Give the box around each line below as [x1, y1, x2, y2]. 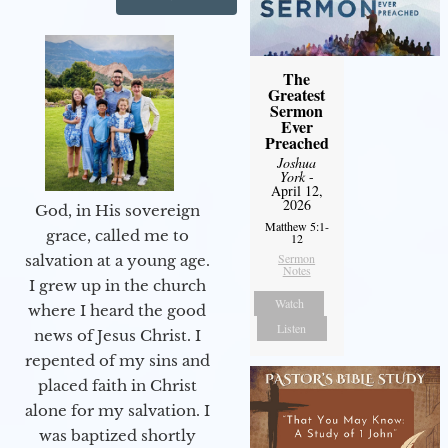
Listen [277, 319, 307, 336]
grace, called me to [45, 226, 189, 246]
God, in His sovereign [34, 201, 200, 221]
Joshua [277, 152, 317, 172]
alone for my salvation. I [24, 401, 210, 421]
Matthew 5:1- [264, 217, 329, 234]
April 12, [270, 180, 323, 200]
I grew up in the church [28, 276, 206, 296]
